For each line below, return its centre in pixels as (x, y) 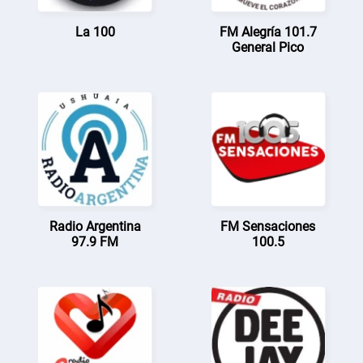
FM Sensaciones (268, 226)
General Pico (268, 47)
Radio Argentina (95, 226)
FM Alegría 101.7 (268, 32)
